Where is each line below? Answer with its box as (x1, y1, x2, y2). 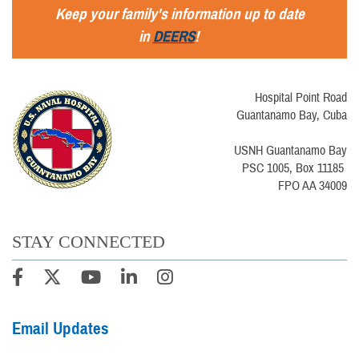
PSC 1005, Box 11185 (242, 160, 347, 177)
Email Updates (12, 318, 109, 340)
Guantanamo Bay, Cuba (236, 107, 347, 124)
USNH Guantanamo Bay (234, 143, 347, 159)
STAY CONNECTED (12, 231, 165, 252)
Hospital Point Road (255, 90, 347, 107)
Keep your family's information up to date (54, 5, 305, 24)
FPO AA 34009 (278, 178, 347, 195)
